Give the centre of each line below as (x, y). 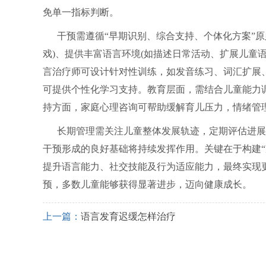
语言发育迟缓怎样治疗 (128, 216)
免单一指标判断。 (81, 12)
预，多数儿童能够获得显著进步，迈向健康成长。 (147, 184)
